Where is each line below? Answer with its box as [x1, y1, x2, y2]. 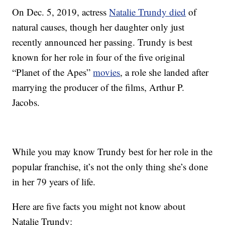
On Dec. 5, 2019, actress [12, 6, 109, 19]
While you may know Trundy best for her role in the [12, 145, 213, 158]
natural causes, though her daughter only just [12, 21, 185, 34]
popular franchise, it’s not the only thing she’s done [12, 160, 208, 173]
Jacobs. [12, 96, 40, 109]
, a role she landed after [120, 66, 209, 79]
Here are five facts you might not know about [12, 200, 186, 213]
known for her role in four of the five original [12, 51, 185, 64]
